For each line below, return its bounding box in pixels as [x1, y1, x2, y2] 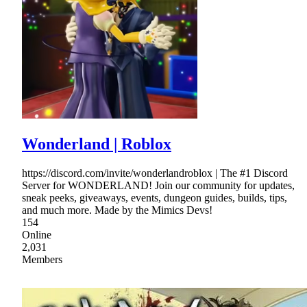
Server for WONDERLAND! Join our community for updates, [22, 179, 295, 191]
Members [22, 253, 62, 265]
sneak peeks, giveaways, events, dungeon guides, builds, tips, [22, 191, 287, 204]
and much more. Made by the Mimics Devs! [22, 204, 212, 216]
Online [22, 228, 51, 241]
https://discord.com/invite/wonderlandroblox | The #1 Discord [22, 167, 288, 179]
